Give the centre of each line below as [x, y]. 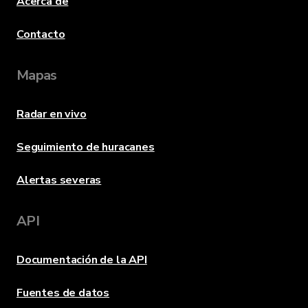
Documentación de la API [82, 260]
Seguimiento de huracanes [86, 147]
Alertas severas [59, 180]
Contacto [41, 35]
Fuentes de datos [63, 293]
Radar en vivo [52, 114]
